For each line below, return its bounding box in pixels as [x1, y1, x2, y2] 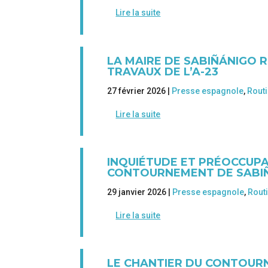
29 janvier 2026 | [107, 187, 173, 197]
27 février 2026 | [107, 86, 172, 96]
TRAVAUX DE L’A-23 [107, 65, 219, 78]
